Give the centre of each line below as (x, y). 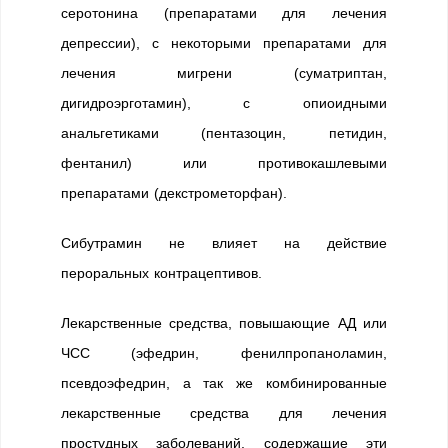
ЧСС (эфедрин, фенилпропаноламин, (224, 353)
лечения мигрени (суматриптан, (224, 73)
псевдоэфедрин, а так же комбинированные (224, 383)
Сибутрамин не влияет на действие (224, 243)
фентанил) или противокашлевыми (224, 163)
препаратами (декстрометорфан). (174, 193)
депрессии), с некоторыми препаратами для (224, 43)
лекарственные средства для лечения (224, 413)
